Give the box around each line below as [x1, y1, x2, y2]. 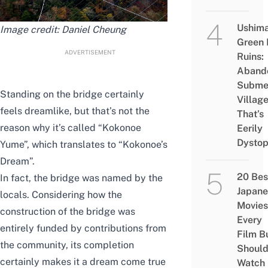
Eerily [236, 123, 263, 135]
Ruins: [236, 51, 264, 63]
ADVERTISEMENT [64, 48, 115, 56]
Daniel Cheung [62, 23, 126, 35]
